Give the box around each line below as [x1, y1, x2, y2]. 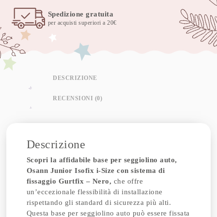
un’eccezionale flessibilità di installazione [26, 188, 163, 196]
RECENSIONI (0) [53, 94, 103, 102]
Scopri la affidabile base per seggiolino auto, [26, 156, 177, 164]
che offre [111, 177, 143, 185]
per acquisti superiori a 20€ [47, 19, 117, 26]
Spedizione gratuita [47, 10, 114, 18]
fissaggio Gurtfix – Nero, [26, 177, 112, 185]
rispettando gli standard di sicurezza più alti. [26, 199, 171, 206]
